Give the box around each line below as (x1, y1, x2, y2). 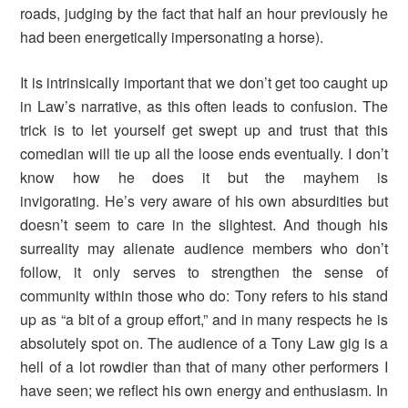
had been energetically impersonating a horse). (20, 26, 324, 48)
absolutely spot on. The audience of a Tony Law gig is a (20, 332, 388, 354)
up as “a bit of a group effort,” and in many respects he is (20, 309, 388, 331)
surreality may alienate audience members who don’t (20, 238, 388, 260)
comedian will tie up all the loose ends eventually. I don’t (20, 143, 388, 165)
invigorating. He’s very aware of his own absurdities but (20, 190, 388, 212)
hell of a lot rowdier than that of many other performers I (20, 356, 388, 378)
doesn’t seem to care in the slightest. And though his (20, 214, 388, 236)
